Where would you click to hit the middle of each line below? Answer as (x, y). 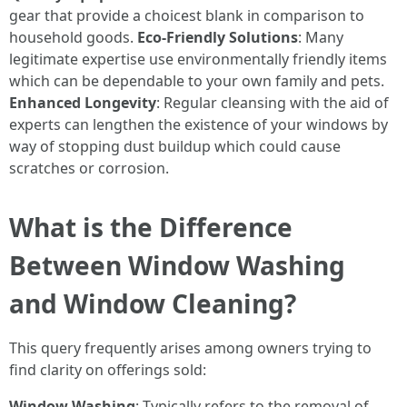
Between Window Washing (177, 265)
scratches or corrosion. (89, 168)
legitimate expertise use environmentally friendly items (198, 59)
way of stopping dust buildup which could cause (175, 146)
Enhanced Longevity (83, 102)
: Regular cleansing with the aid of (273, 102)
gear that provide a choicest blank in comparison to (187, 15)
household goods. (73, 37)
